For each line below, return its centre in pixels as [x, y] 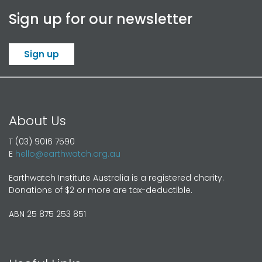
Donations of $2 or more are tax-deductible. [101, 190]
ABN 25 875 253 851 [47, 214]
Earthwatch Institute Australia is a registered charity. [116, 177]
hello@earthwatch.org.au [68, 154]
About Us [37, 120]
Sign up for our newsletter [101, 19]
